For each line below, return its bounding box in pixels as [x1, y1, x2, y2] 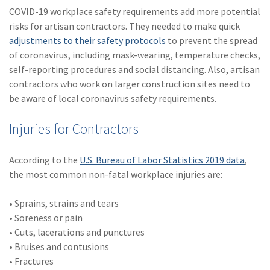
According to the [9, 153, 80, 166]
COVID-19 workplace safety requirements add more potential [9, 5, 260, 17]
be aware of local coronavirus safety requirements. [9, 92, 216, 104]
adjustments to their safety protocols [9, 34, 166, 46]
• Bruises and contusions [9, 240, 109, 253]
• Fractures [9, 254, 54, 267]
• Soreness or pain [9, 211, 83, 224]
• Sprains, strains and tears [9, 196, 119, 209]
